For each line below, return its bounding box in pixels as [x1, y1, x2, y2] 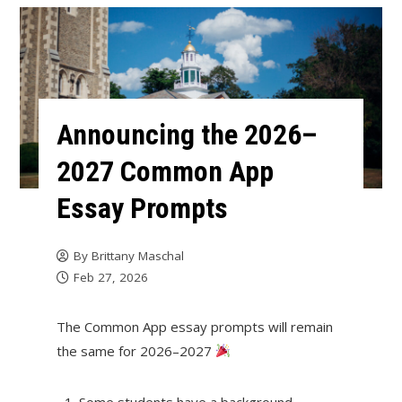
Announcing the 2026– [56, 117, 318, 152]
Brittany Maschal [91, 247, 184, 264]
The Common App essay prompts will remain [56, 317, 333, 336]
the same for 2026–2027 [56, 341, 215, 360]
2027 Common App [56, 153, 274, 188]
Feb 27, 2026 [73, 268, 148, 285]
